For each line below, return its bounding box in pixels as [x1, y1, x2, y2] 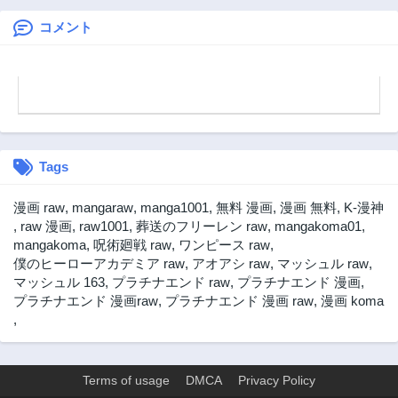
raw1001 [79, 218, 129, 234]
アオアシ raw [192, 255, 270, 271]
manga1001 [140, 199, 209, 215]
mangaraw [72, 199, 133, 215]
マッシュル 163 [13, 274, 105, 290]
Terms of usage [83, 372, 170, 387]
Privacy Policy [238, 372, 315, 387]
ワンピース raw [179, 236, 270, 252]
